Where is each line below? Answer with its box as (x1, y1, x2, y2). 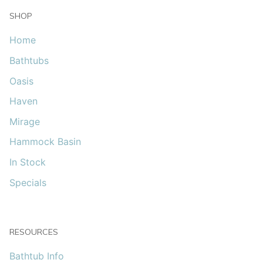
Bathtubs (9, 55, 49, 67)
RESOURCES (9, 226, 58, 237)
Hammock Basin (9, 136, 81, 148)
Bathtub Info (9, 249, 64, 262)
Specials (9, 176, 46, 188)
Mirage (9, 115, 40, 127)
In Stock (9, 156, 46, 168)
